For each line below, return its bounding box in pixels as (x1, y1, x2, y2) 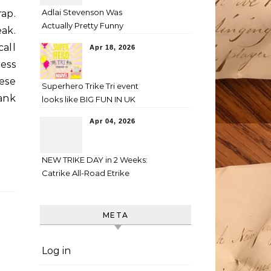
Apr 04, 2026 (90, 117, 135, 125)
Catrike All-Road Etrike (42, 168, 129, 178)
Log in (42, 245, 71, 256)
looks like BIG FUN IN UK (42, 94, 135, 104)
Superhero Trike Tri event (42, 81, 139, 91)
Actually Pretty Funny (42, 21, 123, 30)
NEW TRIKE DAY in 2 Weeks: (42, 155, 148, 165)
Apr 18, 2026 (90, 44, 135, 51)
